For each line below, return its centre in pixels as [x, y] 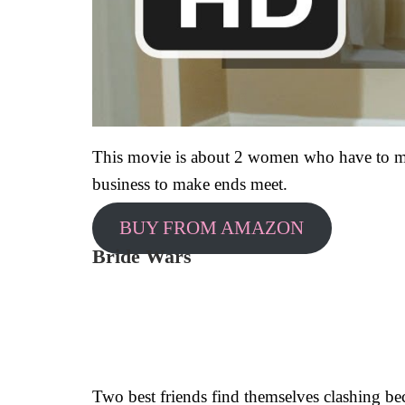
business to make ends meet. [190, 184]
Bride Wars [145, 256]
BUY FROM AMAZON [212, 228]
